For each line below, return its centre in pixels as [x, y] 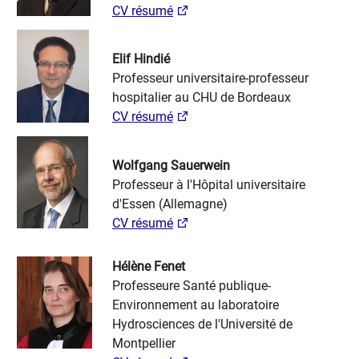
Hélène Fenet [149, 266]
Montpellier [144, 343]
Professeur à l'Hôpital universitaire [209, 185]
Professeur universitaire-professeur [210, 78]
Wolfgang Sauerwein [171, 165]
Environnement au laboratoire [196, 305]
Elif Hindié [141, 59]
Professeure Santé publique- [192, 286]
